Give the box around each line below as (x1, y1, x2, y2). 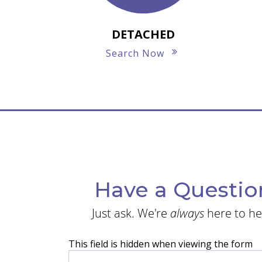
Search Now (105, 47, 164, 60)
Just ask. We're (91, 205, 170, 222)
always (170, 205, 204, 222)
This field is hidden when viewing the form (68, 237, 253, 251)
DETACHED (111, 26, 175, 43)
